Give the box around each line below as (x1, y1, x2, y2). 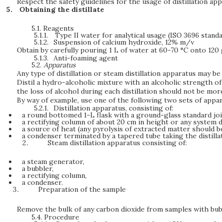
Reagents (43, 23, 74, 33)
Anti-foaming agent (54, 54, 118, 63)
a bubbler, (21, 164, 54, 173)
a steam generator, (21, 157, 84, 166)
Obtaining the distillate (19, 4, 104, 14)
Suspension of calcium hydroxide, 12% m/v (54, 37, 195, 47)
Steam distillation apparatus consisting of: (48, 138, 187, 147)
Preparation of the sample (38, 184, 126, 194)
